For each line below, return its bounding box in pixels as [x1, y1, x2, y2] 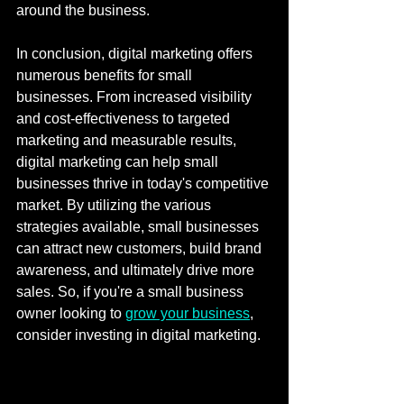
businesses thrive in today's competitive [16, 176, 272, 191]
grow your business [125, 306, 250, 321]
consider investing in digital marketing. [16, 327, 261, 343]
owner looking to [16, 306, 125, 321]
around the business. [16, 3, 150, 18]
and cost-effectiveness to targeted [16, 111, 234, 126]
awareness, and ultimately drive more [16, 262, 258, 278]
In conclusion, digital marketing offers [16, 46, 256, 61]
